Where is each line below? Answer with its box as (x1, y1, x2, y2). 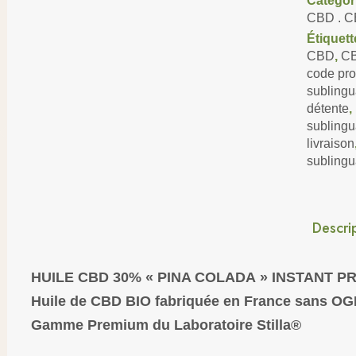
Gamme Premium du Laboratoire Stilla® (31, 317, 301, 334)
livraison (306, 137, 354, 151)
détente (306, 102, 349, 116)
